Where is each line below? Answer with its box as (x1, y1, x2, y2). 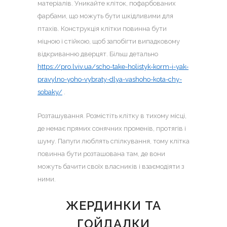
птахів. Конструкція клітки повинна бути (37, 25, 167, 32)
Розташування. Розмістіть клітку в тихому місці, (37, 112, 186, 120)
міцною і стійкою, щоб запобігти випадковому (37, 37, 180, 45)
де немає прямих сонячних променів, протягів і (37, 125, 186, 132)
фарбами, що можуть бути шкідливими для (37, 12, 173, 20)
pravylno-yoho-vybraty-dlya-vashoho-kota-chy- (37, 75, 182, 83)
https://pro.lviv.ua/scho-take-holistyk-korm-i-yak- (37, 63, 188, 70)
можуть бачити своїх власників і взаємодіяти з (37, 163, 184, 170)
